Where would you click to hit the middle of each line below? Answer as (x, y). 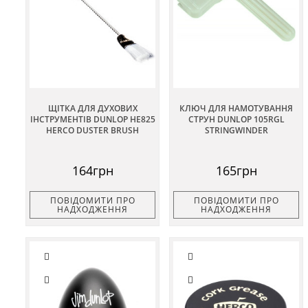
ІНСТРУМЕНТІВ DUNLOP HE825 (92, 120)
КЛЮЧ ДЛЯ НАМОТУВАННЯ (236, 109)
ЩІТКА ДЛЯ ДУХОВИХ (92, 109)
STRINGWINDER (236, 131)
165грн (236, 171)
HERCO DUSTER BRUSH (92, 131)
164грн (92, 171)
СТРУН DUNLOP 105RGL (236, 120)
